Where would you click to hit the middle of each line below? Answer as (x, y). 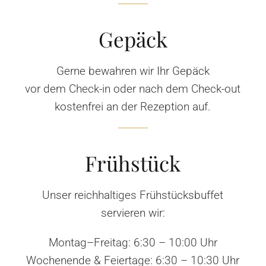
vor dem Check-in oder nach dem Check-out (133, 88)
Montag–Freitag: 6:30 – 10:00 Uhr (133, 242)
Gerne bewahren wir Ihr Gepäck (133, 71)
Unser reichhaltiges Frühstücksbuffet (133, 195)
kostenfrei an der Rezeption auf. (133, 106)
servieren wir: (133, 213)
